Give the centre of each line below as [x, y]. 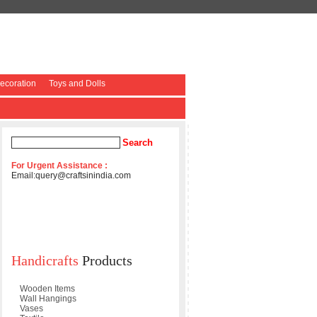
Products [107, 260]
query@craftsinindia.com [83, 175]
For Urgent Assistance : [59, 166]
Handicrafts [46, 260]
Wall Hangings [48, 299]
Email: [23, 175]
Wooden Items [47, 289]
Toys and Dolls [77, 83]
